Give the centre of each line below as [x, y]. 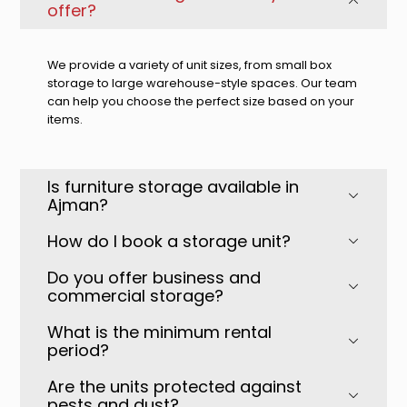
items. [65, 119]
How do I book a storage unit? [169, 242]
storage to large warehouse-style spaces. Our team [203, 83]
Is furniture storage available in [174, 187]
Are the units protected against [175, 387]
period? [79, 351]
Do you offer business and [154, 278]
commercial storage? [136, 296]
